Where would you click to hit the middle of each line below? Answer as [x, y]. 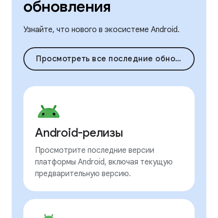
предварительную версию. [83, 174]
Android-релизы [79, 133]
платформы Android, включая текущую [104, 162]
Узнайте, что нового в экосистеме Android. [101, 30]
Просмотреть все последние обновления [178, 59]
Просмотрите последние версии [95, 151]
